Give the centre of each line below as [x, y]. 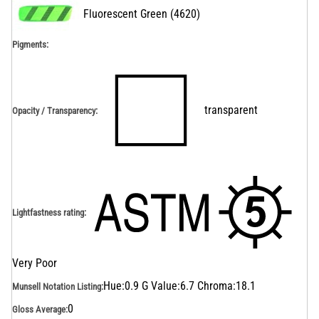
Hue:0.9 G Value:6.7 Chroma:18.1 [179, 286]
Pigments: [30, 45]
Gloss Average [39, 309]
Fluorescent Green [125, 14]
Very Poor [35, 263]
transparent [231, 110]
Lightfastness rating [48, 212]
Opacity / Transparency [54, 110]
